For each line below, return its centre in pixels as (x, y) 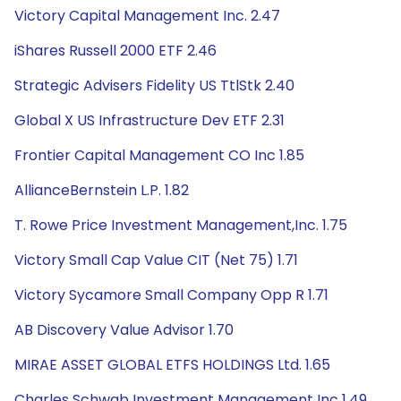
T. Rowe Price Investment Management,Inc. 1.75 (181, 225)
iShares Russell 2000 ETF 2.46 (115, 51)
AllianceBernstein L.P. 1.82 (102, 190)
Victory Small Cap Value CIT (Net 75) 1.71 (156, 260)
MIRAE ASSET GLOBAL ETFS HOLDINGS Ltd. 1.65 (172, 365)
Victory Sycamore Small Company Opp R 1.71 (171, 295)
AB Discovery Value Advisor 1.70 (124, 330)
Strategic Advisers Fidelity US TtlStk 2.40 (154, 85)
